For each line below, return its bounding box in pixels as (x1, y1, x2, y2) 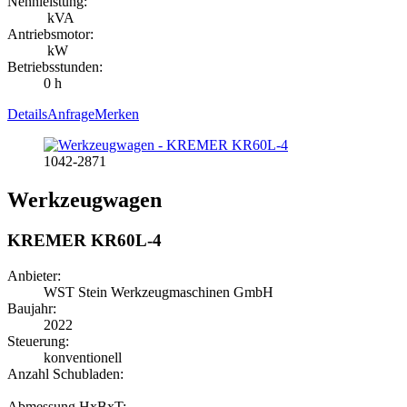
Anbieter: (7, 267, 61, 283)
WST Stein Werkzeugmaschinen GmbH (44, 283, 277, 300)
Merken (94, 105, 139, 122)
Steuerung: (7, 333, 69, 349)
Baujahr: (7, 300, 56, 316)
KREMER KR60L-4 (7, 230, 162, 250)
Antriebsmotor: (7, 25, 94, 42)
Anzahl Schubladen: (7, 365, 124, 382)
